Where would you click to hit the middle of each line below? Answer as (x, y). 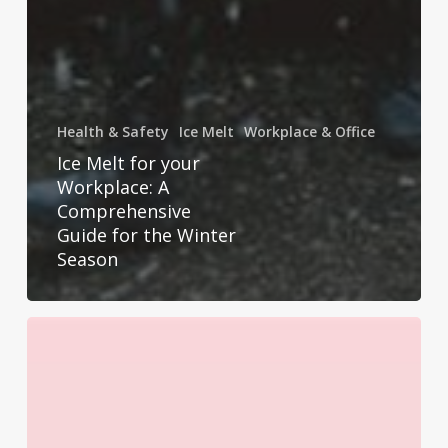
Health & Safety (112, 132)
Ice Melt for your (128, 163)
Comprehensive (123, 211)
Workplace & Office (309, 132)
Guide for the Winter (146, 235)
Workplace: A (112, 187)
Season (87, 259)
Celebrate (62, 417)
